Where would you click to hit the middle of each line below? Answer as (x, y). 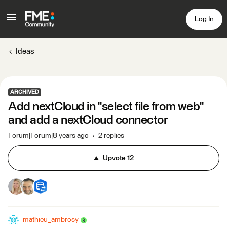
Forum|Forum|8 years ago (48, 136)
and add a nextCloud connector (88, 120)
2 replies (111, 136)
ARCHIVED (25, 92)
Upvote (114, 158)
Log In (204, 19)
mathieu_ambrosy (51, 220)
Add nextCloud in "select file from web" (106, 107)
